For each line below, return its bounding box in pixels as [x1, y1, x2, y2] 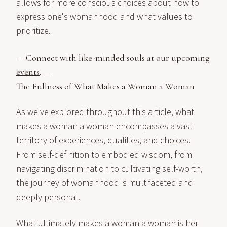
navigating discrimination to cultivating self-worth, [16, 163, 203, 175]
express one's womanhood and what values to [16, 11, 193, 23]
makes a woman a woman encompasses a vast [16, 120, 193, 133]
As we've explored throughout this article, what [16, 106, 194, 119]
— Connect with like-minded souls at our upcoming [16, 52, 210, 63]
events [16, 66, 40, 78]
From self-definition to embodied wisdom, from [16, 148, 192, 161]
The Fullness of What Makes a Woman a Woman [16, 81, 195, 92]
